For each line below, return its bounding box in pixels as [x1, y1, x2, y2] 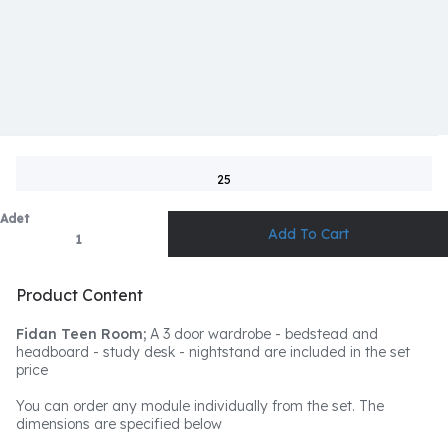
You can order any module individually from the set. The [16, 397, 384, 415]
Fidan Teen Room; [16, 325, 150, 343]
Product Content [16, 285, 143, 305]
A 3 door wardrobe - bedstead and [150, 325, 378, 343]
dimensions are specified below [16, 415, 222, 433]
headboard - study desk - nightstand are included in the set [16, 343, 410, 361]
